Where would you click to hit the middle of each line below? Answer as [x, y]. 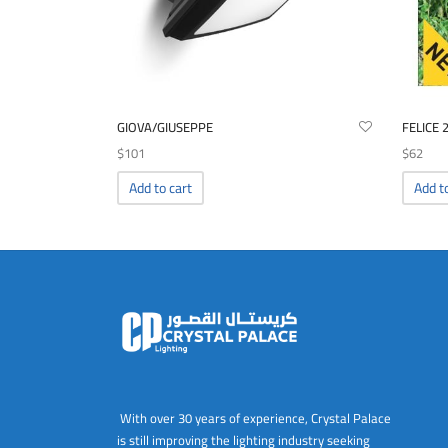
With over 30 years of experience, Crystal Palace [255, 417]
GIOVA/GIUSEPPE [165, 127]
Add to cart [160, 188]
